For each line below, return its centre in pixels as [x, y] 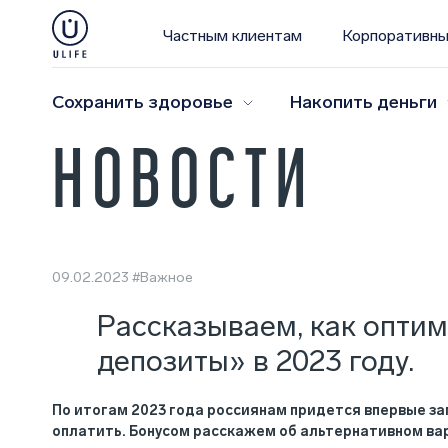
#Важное [162, 277]
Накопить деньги [363, 102]
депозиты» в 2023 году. [255, 361]
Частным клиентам [232, 35]
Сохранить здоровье [142, 102]
